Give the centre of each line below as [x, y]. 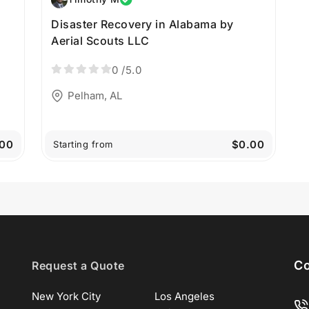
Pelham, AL [95, 96]
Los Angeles [185, 297]
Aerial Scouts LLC [100, 40]
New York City [66, 297]
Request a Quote [78, 266]
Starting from [83, 144]
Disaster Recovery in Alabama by [142, 24]
